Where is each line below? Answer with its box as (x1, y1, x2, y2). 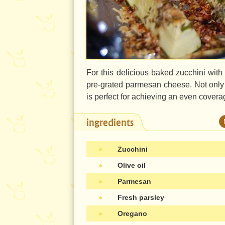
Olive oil (118, 161, 146, 169)
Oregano (118, 209, 147, 217)
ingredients (86, 116, 134, 129)
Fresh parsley (118, 193, 164, 201)
